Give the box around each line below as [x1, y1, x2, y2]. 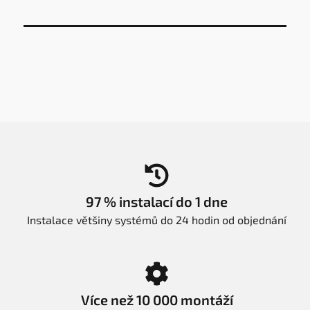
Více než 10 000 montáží [80, 291, 233, 308]
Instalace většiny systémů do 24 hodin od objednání [27, 212, 286, 226]
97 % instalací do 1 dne [86, 192, 228, 210]
